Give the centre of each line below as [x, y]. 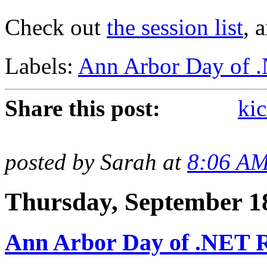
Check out [56, 27]
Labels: [41, 66]
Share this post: [83, 108]
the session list [175, 27]
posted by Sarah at [96, 162]
